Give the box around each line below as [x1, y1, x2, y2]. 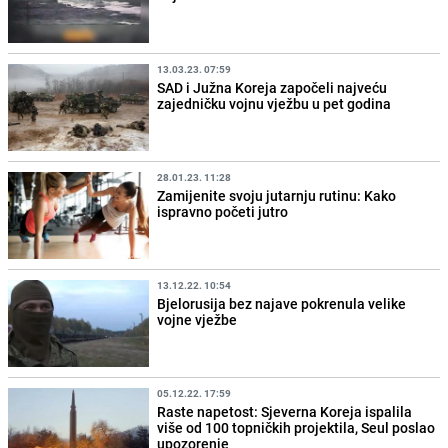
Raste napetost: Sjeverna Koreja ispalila [157, 401, 413, 421]
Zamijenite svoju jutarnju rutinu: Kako [157, 185, 397, 205]
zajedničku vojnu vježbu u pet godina [157, 93, 392, 113]
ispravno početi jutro [157, 201, 289, 221]
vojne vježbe [157, 309, 238, 329]
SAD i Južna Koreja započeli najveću [157, 77, 388, 97]
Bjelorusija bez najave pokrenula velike [157, 293, 407, 313]
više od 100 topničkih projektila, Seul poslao [157, 417, 436, 437]
